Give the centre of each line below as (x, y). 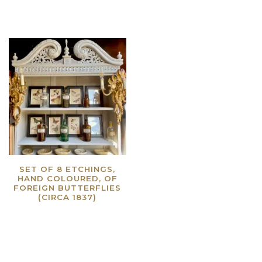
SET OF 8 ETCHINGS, (68, 169)
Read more (93, 212)
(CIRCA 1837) (68, 197)
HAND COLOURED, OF (67, 179)
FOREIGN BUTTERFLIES (68, 188)
